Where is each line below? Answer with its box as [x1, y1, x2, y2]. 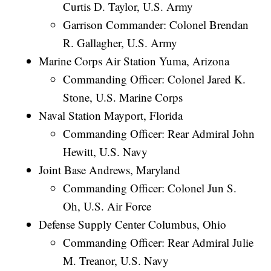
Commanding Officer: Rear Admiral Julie [63, 234, 254, 250]
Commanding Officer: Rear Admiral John [63, 125, 255, 141]
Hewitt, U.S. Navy [63, 143, 148, 159]
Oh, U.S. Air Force [63, 198, 152, 214]
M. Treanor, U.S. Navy [63, 252, 169, 268]
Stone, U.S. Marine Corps [63, 89, 183, 105]
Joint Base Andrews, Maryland [39, 162, 181, 177]
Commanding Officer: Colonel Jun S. [63, 180, 237, 195]
